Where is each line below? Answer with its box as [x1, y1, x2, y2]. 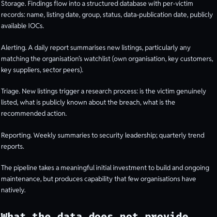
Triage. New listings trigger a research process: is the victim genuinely [1, 87, 206, 96]
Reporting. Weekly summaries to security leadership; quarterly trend [1, 130, 204, 139]
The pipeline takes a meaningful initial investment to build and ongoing [1, 163, 209, 172]
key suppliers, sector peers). [1, 65, 83, 74]
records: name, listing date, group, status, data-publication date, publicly [1, 10, 213, 19]
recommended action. [1, 109, 67, 118]
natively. [1, 186, 26, 195]
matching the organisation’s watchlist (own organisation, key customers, [1, 54, 213, 63]
